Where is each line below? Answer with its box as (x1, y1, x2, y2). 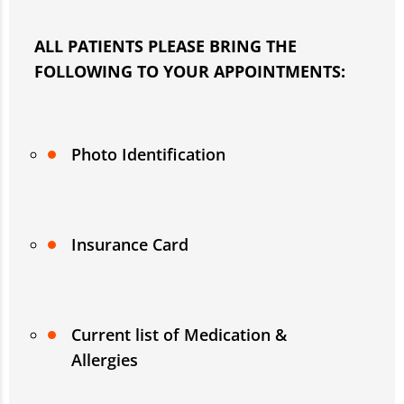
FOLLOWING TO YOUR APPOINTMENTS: (34, 60, 345, 82)
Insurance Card (71, 233, 188, 255)
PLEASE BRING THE (148, 34, 297, 57)
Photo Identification (71, 142, 225, 165)
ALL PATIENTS (34, 34, 148, 57)
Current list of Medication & (71, 323, 287, 345)
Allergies (71, 348, 138, 371)
